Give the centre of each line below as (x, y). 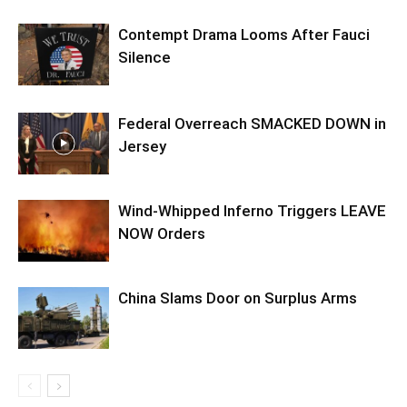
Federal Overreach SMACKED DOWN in (252, 123)
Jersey (142, 146)
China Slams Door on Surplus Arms (238, 298)
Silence (144, 57)
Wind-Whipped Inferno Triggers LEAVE (252, 210)
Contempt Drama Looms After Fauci (244, 34)
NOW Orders (162, 233)
